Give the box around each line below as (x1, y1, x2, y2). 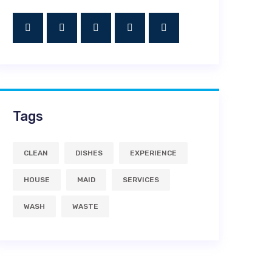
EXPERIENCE (130, 149, 177, 157)
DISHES (75, 149, 103, 157)
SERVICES (123, 175, 159, 184)
